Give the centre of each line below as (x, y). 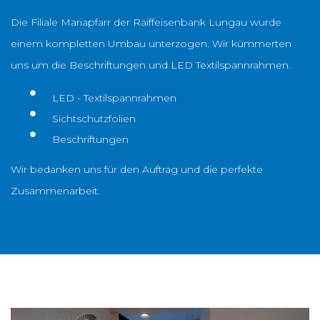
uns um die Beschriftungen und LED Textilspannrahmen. (151, 65)
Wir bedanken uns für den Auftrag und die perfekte (137, 169)
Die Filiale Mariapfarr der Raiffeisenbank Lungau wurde (146, 22)
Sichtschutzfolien (94, 118)
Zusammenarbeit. (55, 190)
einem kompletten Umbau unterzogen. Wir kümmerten (151, 43)
